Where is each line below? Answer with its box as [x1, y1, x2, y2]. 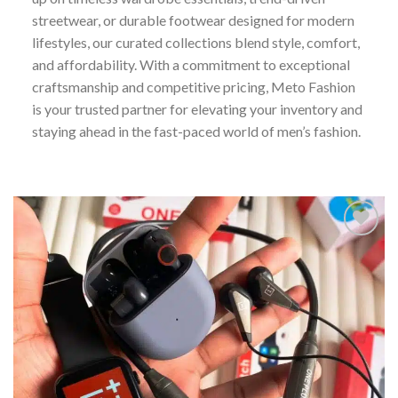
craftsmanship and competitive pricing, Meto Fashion [31, 78, 355, 95]
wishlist [333, 291, 376, 307]
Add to [335, 275, 374, 291]
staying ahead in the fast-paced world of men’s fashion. [31, 123, 361, 139]
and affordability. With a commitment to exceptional [31, 56, 350, 73]
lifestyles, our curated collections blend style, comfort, [31, 34, 360, 51]
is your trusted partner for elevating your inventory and [31, 100, 362, 117]
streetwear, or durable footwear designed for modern [31, 12, 354, 28]
